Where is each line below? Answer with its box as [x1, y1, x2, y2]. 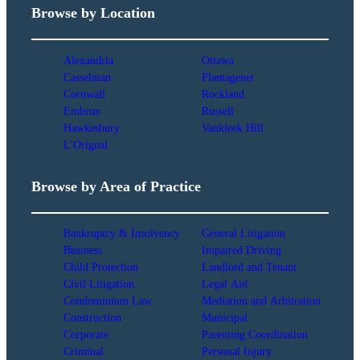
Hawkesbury [63, 121, 121, 134]
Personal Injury [201, 345, 272, 358]
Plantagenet [201, 70, 254, 84]
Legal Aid [201, 277, 247, 291]
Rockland [201, 87, 244, 100]
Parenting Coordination [201, 328, 308, 342]
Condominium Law [63, 294, 153, 308]
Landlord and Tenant [201, 260, 297, 274]
